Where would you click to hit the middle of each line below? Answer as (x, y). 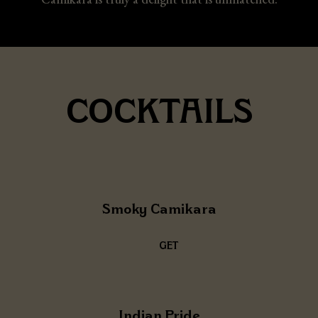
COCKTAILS (159, 110)
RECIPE (176, 296)
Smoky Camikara (159, 208)
